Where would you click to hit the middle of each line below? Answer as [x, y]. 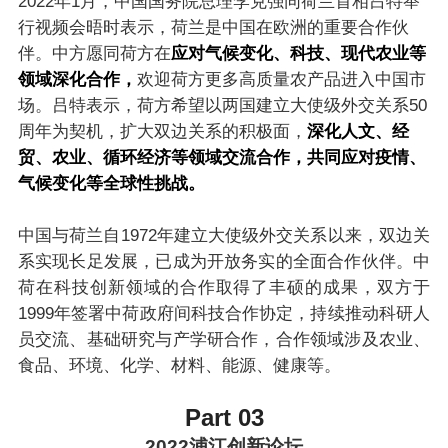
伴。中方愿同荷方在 [94, 54]
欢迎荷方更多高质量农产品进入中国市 [281, 80]
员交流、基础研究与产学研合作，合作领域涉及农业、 [224, 340]
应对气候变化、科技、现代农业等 [298, 54]
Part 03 [224, 418]
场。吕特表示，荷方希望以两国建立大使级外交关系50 [222, 106]
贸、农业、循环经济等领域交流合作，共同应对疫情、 [221, 158]
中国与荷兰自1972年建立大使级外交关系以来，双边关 [224, 236]
